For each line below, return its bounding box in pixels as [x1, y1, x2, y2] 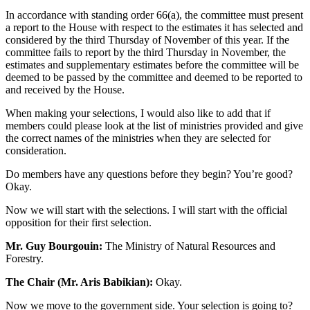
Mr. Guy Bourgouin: [6, 240, 102, 253]
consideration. [6, 145, 66, 157]
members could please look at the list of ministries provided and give [6, 120, 303, 132]
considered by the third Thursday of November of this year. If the [6, 34, 289, 46]
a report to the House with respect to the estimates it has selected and [6, 21, 303, 34]
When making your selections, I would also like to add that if [6, 107, 271, 120]
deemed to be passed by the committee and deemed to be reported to [6, 71, 302, 84]
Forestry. [6, 253, 44, 265]
